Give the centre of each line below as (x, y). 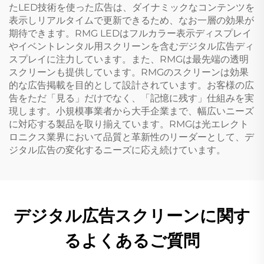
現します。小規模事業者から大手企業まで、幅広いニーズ (131, 111)
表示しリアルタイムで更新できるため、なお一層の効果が (131, 20)
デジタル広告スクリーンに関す (132, 216)
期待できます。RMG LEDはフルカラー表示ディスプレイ (130, 33)
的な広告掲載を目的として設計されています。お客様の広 (131, 85)
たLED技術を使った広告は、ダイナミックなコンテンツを (132, 7)
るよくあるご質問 (132, 240)
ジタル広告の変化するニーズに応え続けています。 (117, 150)
